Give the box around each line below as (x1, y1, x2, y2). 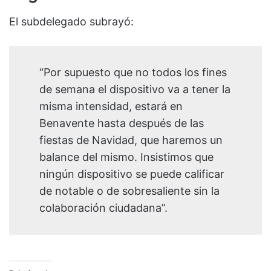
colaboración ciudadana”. (39, 201, 168, 215)
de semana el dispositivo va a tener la (39, 83, 230, 96)
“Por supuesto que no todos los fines (39, 66, 227, 79)
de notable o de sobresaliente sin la (39, 184, 220, 198)
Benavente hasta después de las (39, 117, 204, 130)
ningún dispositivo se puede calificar (39, 168, 224, 181)
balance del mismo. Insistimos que (39, 151, 214, 164)
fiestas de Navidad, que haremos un (39, 134, 223, 147)
